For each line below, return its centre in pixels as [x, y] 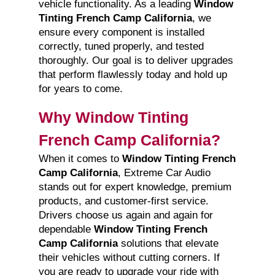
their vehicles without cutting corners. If [129, 258]
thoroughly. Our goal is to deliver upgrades [136, 61]
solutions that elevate [168, 244]
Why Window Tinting [113, 118]
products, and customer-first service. [123, 201]
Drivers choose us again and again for [126, 215]
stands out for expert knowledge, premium [135, 187]
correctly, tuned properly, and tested [121, 47]
